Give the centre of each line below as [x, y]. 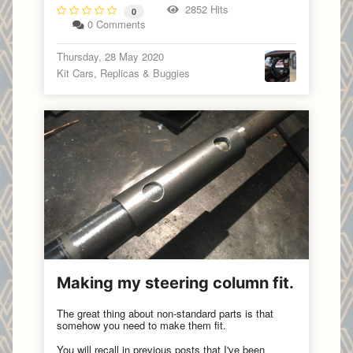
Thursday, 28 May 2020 [110, 57]
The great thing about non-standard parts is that [165, 314]
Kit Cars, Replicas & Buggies [123, 73]
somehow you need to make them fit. [143, 325]
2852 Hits [204, 9]
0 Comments [117, 24]
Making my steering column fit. [175, 283]
